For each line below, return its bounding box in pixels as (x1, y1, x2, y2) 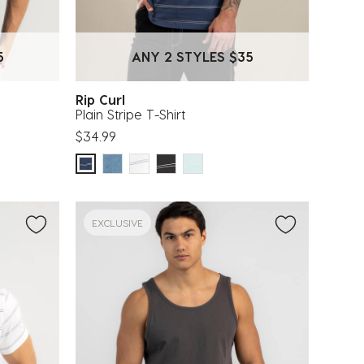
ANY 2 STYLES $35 (131, 48, 253, 64)
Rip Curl (76, 91, 133, 107)
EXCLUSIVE (92, 216, 143, 228)
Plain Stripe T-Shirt (76, 106, 185, 122)
